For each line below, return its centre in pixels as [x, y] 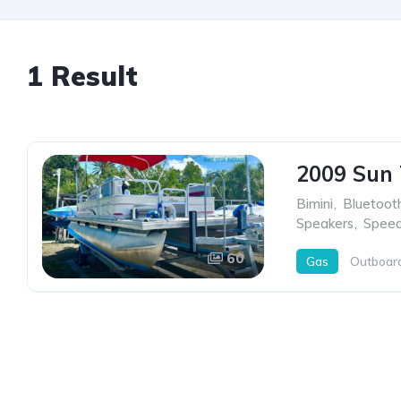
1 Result [82, 76]
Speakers [325, 223]
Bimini [315, 204]
